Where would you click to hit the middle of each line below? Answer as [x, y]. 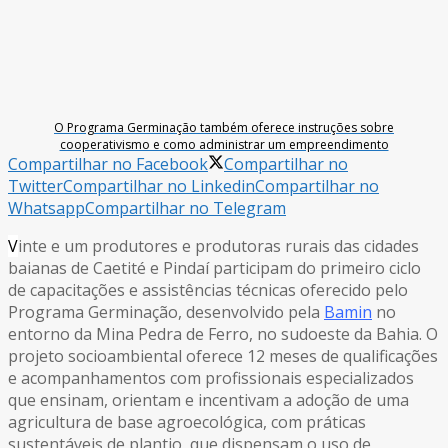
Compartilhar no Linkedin [159, 185]
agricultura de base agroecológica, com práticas [187, 421]
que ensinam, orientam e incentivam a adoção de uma [208, 399]
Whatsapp [46, 207]
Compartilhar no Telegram [185, 207]
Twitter [35, 185]
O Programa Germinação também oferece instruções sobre [224, 127]
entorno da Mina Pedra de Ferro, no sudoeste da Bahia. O [223, 333]
